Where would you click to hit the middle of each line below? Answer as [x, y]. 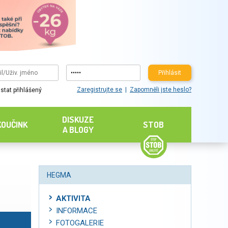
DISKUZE [78, 119]
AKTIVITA [73, 198]
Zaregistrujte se [99, 90]
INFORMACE [77, 211]
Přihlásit [169, 73]
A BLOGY [78, 130]
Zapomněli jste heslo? [160, 90]
